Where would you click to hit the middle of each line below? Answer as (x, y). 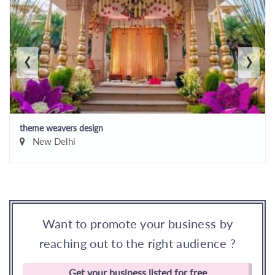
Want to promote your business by (137, 223)
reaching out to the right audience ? (137, 243)
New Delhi (53, 141)
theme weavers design (61, 128)
